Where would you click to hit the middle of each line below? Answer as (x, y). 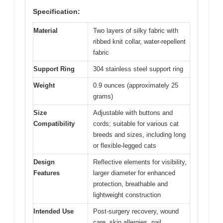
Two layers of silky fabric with (136, 30)
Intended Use (54, 211)
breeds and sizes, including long (139, 134)
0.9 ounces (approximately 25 (136, 85)
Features (47, 173)
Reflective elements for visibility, (140, 162)
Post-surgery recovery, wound (136, 211)
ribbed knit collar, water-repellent (139, 41)
